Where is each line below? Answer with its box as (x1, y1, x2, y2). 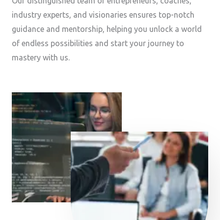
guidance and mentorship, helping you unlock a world (12, 24, 202, 33)
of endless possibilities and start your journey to (12, 38, 184, 48)
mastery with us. (12, 53, 70, 62)
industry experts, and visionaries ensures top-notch (12, 10, 194, 19)
